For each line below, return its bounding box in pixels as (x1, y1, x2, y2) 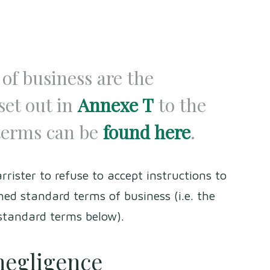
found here (103, 119, 190, 144)
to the (154, 92, 206, 117)
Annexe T (78, 92, 154, 117)
